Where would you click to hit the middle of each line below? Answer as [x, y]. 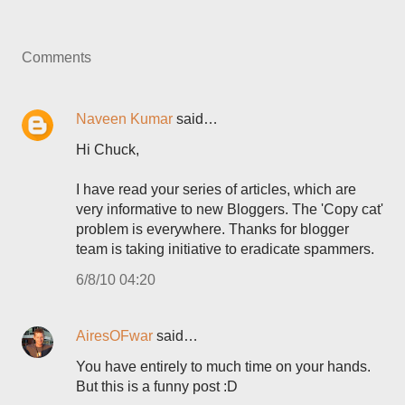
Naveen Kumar [124, 119]
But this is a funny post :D [157, 386]
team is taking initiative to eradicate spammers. [225, 249]
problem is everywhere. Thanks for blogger [212, 229]
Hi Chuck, [108, 150]
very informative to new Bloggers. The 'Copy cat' [230, 209]
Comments [57, 57]
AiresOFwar [114, 336]
